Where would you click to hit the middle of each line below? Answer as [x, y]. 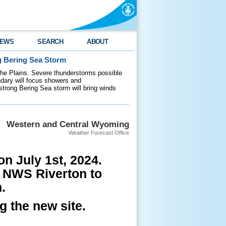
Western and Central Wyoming [68, 124]
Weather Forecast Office [99, 133]
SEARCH [50, 42]
